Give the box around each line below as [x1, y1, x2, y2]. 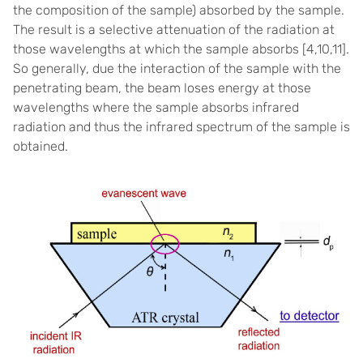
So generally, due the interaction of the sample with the [13, 61, 341, 76]
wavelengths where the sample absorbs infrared [13, 100, 299, 115]
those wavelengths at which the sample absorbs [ [13, 41, 306, 57]
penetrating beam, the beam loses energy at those [13, 80, 311, 96]
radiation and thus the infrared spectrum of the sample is [13, 119, 350, 135]
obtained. [13, 139, 68, 154]
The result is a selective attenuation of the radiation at [13, 22, 335, 37]
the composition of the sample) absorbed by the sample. [13, 2, 344, 18]
